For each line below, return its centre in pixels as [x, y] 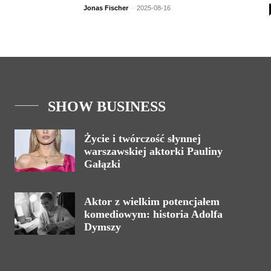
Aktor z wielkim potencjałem [152, 201]
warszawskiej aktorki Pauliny [153, 151]
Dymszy [103, 227]
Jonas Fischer [106, 8]
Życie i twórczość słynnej [142, 139]
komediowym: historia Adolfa [153, 214]
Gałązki [102, 164]
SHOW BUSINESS [107, 106]
